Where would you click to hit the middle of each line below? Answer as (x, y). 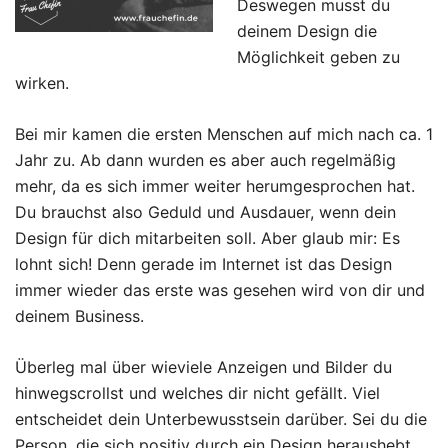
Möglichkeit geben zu (318, 56)
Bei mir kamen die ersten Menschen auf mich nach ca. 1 (224, 133)
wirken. (42, 82)
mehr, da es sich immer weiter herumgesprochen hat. (215, 185)
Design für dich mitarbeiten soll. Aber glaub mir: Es (207, 237)
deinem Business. (79, 315)
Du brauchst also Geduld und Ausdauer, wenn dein (205, 211)
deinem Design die (307, 30)
